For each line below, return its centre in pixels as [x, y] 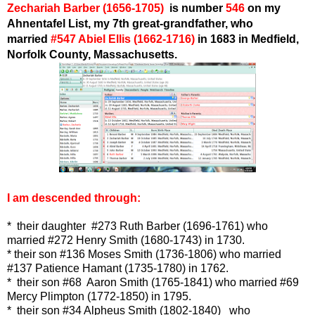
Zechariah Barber [53, 8]
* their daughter [48, 226]
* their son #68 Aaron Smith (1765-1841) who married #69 [153, 282]
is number [196, 8]
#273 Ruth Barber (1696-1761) [168, 226]
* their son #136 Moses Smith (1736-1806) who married [144, 254]
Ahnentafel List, [50, 23]
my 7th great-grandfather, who [173, 23]
